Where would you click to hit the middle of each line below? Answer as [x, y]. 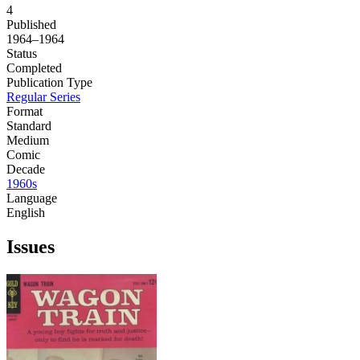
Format [25, 111]
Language [32, 198]
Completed [34, 67]
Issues [31, 246]
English [26, 212]
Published [31, 24]
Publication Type [49, 82]
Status [22, 53]
